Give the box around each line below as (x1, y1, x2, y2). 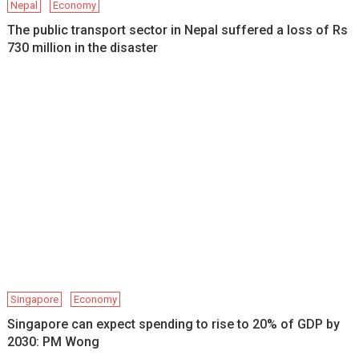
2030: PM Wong (7, 333, 100, 349)
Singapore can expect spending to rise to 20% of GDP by (7, 316, 341, 332)
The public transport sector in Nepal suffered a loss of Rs (7, 22, 349, 38)
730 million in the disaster (7, 39, 159, 55)
